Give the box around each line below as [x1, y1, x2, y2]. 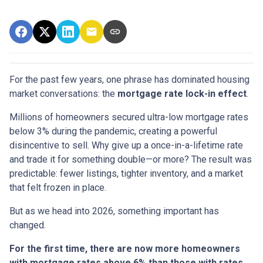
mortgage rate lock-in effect [117, 87, 247, 99]
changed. [9, 219, 46, 231]
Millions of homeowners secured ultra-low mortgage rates [9, 111, 248, 123]
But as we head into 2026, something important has [9, 205, 219, 217]
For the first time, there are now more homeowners [9, 242, 240, 254]
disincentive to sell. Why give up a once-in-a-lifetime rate [9, 139, 243, 151]
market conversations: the [9, 87, 117, 99]
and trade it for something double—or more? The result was [9, 153, 252, 165]
